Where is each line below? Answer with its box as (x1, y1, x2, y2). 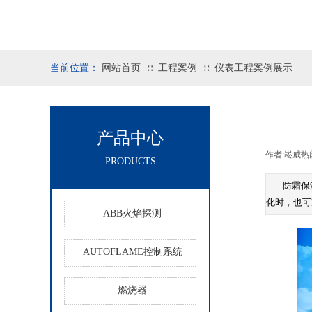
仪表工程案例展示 (214, 63, 292, 73)
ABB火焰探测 (103, 208, 162, 219)
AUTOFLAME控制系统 (82, 247, 182, 257)
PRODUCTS (104, 156, 156, 166)
